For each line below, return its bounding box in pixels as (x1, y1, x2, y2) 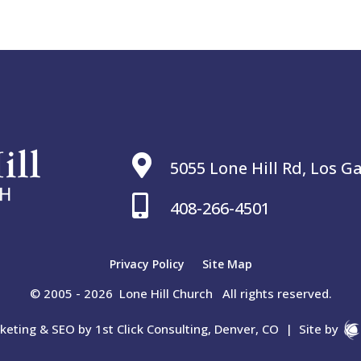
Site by (299, 321, 342, 338)
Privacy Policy (109, 256, 185, 272)
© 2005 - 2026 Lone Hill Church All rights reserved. (29, 285, 332, 302)
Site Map (201, 256, 252, 272)
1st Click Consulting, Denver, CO (95, 321, 279, 338)
